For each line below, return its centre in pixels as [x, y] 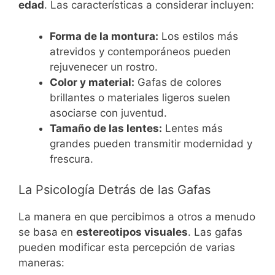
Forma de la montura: [104, 36]
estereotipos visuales [132, 232]
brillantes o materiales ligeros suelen [140, 97]
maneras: [41, 263]
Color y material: [92, 82]
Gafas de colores [178, 82]
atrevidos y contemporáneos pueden [140, 51]
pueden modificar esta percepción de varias [127, 248]
